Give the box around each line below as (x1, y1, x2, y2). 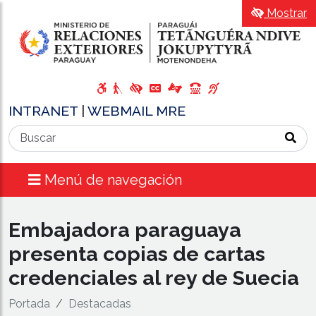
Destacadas (68, 296, 131, 310)
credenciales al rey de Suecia (8, 265, 299, 290)
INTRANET (8, 102, 81, 119)
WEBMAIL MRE (87, 102, 186, 119)
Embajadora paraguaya (8, 217, 241, 242)
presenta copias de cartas (8, 241, 265, 266)
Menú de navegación (44, 171, 182, 188)
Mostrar (264, 6, 307, 20)
